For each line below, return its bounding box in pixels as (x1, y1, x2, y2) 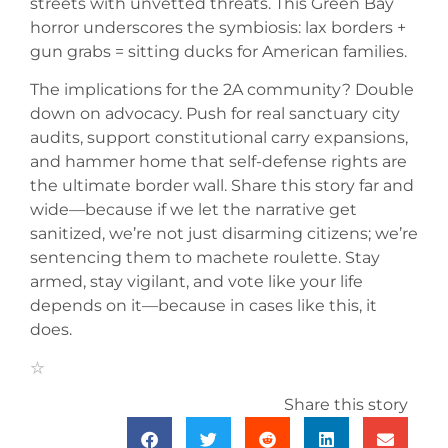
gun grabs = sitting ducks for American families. (30, 41, 407, 61)
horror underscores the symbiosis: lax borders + (30, 17, 406, 37)
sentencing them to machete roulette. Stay (30, 248, 380, 268)
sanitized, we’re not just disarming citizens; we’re (30, 224, 418, 244)
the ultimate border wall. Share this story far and (30, 176, 414, 196)
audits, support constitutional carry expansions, (30, 128, 408, 148)
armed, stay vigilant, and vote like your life (30, 272, 363, 292)
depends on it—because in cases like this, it (30, 296, 377, 316)
